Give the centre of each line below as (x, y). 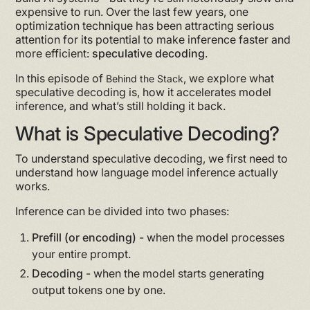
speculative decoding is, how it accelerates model (144, 92)
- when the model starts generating (174, 273)
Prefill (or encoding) (84, 237)
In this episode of (61, 78)
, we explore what (229, 78)
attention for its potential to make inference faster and (153, 39)
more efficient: (54, 53)
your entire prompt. (82, 254)
